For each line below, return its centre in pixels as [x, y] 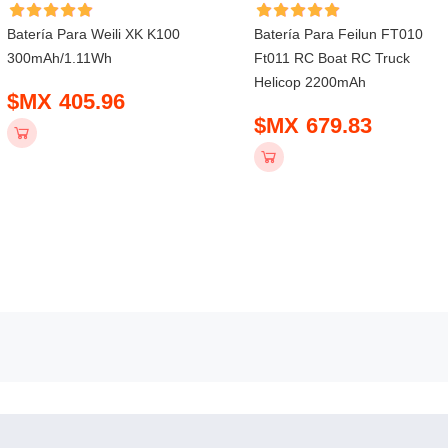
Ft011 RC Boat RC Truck [332, 57]
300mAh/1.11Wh [60, 57]
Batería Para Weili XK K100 [94, 33]
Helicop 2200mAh [310, 81]
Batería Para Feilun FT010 [339, 33]
